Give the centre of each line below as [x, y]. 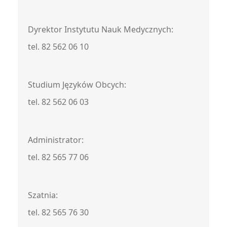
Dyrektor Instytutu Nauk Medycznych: [101, 29]
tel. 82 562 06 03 [58, 102]
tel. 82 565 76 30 [58, 212]
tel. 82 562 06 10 [58, 47]
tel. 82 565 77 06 [58, 157]
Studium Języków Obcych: [77, 85]
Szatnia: [43, 195]
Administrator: [56, 140]
